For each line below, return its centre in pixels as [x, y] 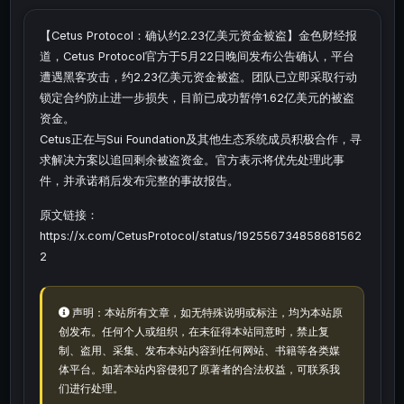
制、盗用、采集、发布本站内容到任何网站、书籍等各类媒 [199, 350]
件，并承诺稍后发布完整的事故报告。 [139, 181]
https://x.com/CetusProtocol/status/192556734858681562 [201, 236]
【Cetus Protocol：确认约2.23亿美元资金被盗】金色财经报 [198, 36]
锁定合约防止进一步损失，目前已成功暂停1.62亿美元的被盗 [197, 98]
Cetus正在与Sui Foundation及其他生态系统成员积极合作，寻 [201, 140]
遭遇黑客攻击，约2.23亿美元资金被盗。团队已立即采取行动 [198, 78]
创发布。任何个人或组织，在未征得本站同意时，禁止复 [193, 331]
